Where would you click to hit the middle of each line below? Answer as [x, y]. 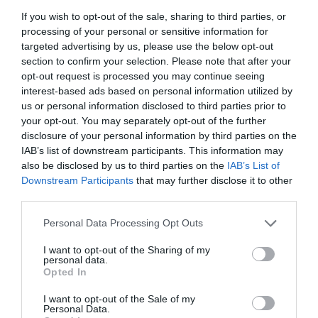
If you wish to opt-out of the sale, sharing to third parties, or [154, 16]
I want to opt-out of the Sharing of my [127, 250]
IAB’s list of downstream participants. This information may [152, 150]
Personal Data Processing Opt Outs [123, 223]
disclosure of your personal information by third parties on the [159, 135]
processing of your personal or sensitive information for [145, 31]
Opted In [65, 272]
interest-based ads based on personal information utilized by [157, 91]
